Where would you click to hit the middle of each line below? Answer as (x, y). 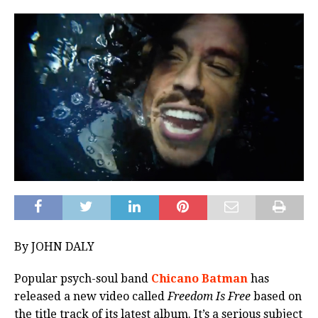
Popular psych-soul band (83, 279)
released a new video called (89, 297)
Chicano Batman (199, 279)
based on (276, 297)
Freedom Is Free (208, 297)
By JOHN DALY (54, 247)
